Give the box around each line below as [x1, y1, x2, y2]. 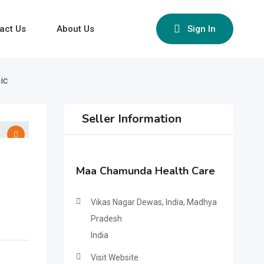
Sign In [187, 24, 216, 34]
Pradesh [90, 214, 122, 223]
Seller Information [81, 111, 181, 127]
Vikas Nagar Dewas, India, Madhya [90, 197, 217, 207]
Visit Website [90, 253, 138, 262]
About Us [56, 24, 94, 34]
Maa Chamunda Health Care [75, 164, 215, 178]
